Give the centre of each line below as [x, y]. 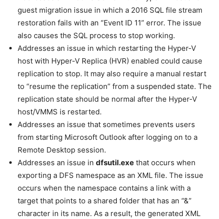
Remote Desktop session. [62, 150]
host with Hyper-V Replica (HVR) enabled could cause [110, 61]
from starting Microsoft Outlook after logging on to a [108, 137]
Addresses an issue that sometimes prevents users [106, 125]
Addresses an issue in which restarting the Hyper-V [107, 48]
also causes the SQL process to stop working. [96, 36]
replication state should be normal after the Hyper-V [107, 99]
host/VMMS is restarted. [60, 112]
